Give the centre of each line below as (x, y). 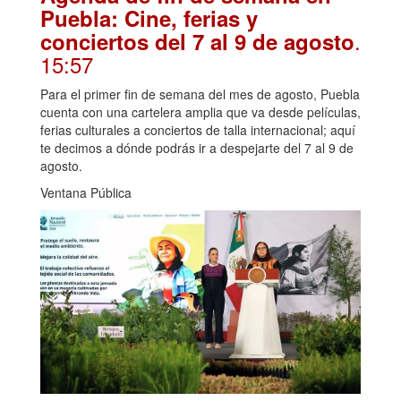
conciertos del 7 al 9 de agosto (197, 42)
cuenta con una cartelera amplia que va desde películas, (200, 112)
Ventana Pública (86, 193)
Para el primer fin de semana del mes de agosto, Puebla (200, 94)
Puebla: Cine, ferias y (149, 18)
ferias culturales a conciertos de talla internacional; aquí (198, 130)
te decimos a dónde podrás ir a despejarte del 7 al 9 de (197, 148)
